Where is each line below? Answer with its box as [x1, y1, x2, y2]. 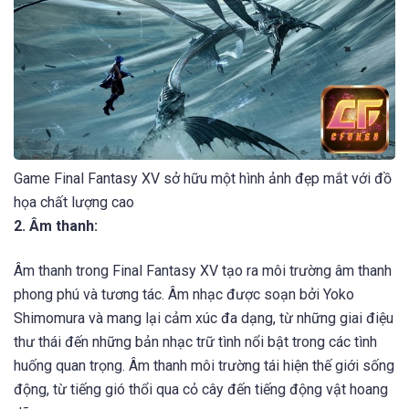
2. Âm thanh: [14, 216, 98, 235]
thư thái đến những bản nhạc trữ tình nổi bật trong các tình [14, 333, 377, 351]
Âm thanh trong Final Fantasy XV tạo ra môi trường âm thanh [14, 262, 392, 280]
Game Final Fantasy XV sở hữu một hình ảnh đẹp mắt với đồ [14, 169, 392, 187]
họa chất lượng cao [14, 193, 134, 211]
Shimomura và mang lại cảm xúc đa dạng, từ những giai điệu [14, 309, 393, 328]
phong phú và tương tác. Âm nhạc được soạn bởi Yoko [14, 286, 354, 304]
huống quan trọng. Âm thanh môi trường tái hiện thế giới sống [14, 357, 394, 375]
